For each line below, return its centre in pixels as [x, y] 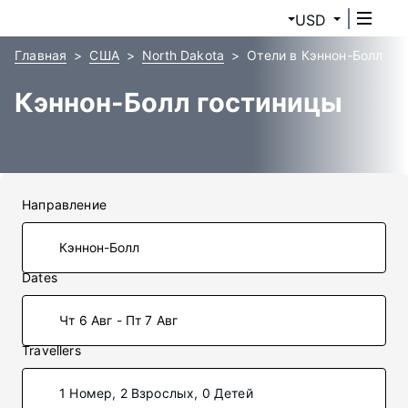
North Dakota [184, 55]
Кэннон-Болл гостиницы [178, 102]
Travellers [51, 350]
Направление [64, 204]
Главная [41, 55]
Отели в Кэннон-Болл [315, 55]
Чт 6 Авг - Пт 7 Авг [119, 320]
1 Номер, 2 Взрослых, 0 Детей [156, 393]
